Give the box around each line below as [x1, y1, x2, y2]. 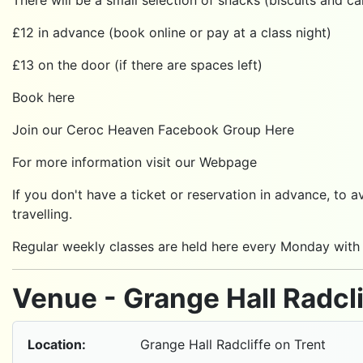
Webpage [199, 153, 257, 170]
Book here [12, 88, 75, 105]
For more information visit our [12, 153, 199, 170]
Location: [27, 335, 86, 352]
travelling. [12, 205, 72, 222]
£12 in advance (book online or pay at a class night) [12, 23, 331, 41]
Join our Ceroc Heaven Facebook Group [12, 121, 265, 138]
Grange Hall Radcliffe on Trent [139, 335, 326, 352]
